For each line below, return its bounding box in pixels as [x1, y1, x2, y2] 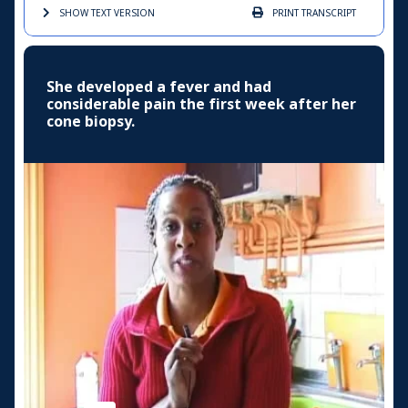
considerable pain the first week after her [46, 94, 356, 116]
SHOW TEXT [59, 6, 111, 21]
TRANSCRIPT [299, 6, 356, 21]
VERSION [111, 6, 155, 21]
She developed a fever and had [46, 76, 271, 98]
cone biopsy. [46, 111, 135, 133]
